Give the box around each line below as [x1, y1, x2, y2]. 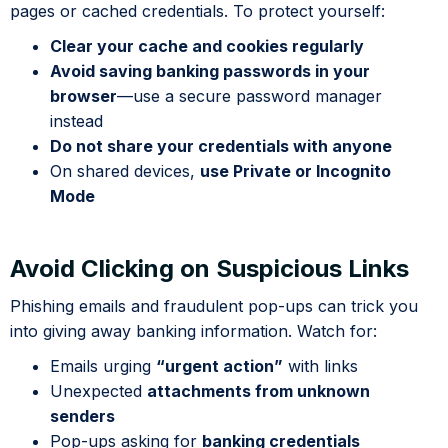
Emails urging [50, 356, 156, 377]
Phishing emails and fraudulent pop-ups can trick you [10, 296, 418, 317]
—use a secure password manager [117, 86, 382, 107]
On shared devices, [50, 161, 200, 182]
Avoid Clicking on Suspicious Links [10, 254, 409, 284]
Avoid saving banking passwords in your [50, 61, 370, 82]
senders [50, 406, 115, 427]
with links [283, 356, 358, 377]
